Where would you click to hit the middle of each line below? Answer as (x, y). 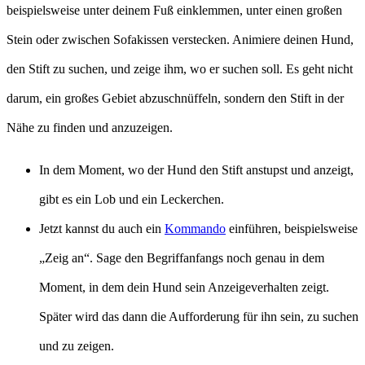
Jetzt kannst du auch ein (102, 228)
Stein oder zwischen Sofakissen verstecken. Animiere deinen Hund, (180, 39)
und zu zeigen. (77, 345)
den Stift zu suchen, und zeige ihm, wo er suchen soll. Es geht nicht (180, 68)
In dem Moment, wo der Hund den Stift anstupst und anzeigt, (196, 169)
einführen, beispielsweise (292, 228)
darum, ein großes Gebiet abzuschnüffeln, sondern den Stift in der (175, 98)
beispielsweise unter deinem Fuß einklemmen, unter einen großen (174, 10)
